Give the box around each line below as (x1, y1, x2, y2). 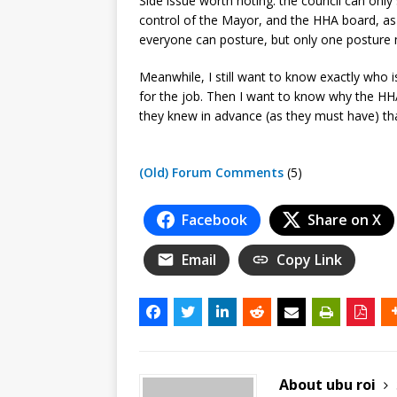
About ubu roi (279, 374, 379, 394)
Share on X (307, 209, 381, 230)
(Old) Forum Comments (139, 163, 284, 181)
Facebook (182, 209, 247, 230)
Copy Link (276, 249, 342, 269)
